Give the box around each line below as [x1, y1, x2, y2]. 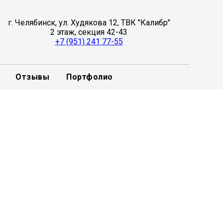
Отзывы [15, 72, 50, 82]
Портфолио [66, 72, 113, 82]
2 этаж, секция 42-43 [50, 27, 127, 37]
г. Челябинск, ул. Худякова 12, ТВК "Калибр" [7, 18, 170, 27]
